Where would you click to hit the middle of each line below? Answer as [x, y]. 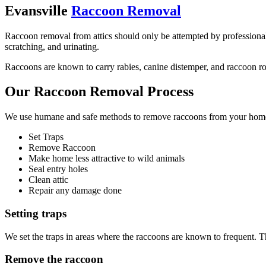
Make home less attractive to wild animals [107, 159]
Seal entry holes [58, 169]
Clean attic [48, 180]
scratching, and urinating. [52, 46]
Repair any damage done [75, 191]
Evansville [38, 10]
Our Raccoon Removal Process [99, 92]
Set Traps [46, 137]
